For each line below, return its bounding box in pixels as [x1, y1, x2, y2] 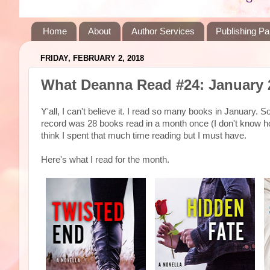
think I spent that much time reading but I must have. [41, 131, 246, 140]
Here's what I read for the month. [41, 155, 169, 165]
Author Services [131, 26, 195, 37]
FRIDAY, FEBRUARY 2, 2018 [40, 54, 144, 63]
